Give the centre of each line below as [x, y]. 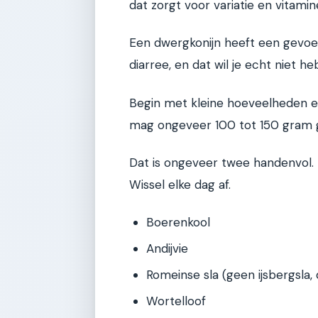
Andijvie [167, 248]
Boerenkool [178, 222]
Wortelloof [176, 301]
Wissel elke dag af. [180, 185]
